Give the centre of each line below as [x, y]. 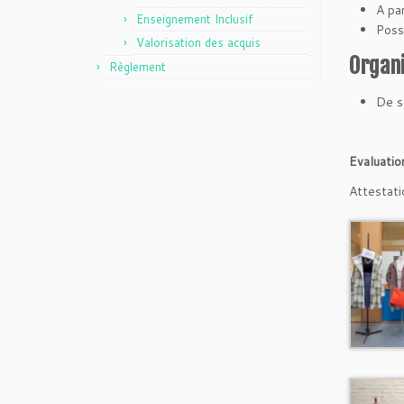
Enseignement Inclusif [194, 19]
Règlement [138, 67]
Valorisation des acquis [198, 42]
